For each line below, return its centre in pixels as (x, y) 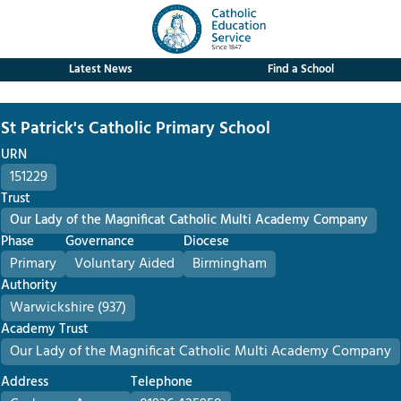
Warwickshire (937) (68, 308)
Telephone (162, 382)
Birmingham (230, 264)
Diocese (206, 242)
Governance (100, 242)
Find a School (301, 69)
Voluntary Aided (124, 264)
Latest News (100, 69)
